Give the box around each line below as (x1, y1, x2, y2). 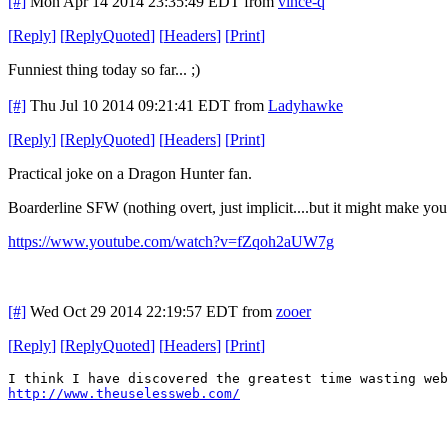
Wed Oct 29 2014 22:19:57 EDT (30, 302, 238, 320)
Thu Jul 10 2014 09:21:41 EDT (30, 96, 230, 114)
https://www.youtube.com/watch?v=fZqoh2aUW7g (8, 232, 334, 250)
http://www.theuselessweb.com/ (8, 385, 240, 401)
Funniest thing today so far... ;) (8, 60, 200, 78)
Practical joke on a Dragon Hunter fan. (8, 164, 256, 182)
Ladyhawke (268, 96, 343, 114)
